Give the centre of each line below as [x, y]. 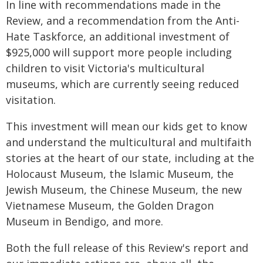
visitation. [31, 100]
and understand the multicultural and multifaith [129, 142]
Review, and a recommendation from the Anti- [123, 21]
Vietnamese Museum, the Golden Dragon [110, 205]
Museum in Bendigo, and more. [85, 221]
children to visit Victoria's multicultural [105, 68]
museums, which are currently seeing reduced [122, 84]
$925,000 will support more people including [119, 52]
